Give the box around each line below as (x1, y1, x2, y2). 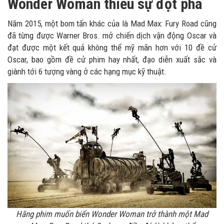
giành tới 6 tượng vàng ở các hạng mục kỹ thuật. (7, 66, 166, 77)
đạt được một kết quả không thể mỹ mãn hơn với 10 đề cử (7, 42, 216, 53)
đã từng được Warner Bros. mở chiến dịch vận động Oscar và (7, 30, 216, 41)
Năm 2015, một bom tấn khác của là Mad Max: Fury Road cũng (7, 18, 216, 29)
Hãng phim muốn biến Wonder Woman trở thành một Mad (16, 208, 208, 219)
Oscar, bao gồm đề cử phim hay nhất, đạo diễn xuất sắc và (7, 54, 216, 65)
